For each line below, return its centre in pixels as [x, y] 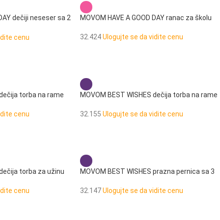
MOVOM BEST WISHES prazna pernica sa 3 [147, 171]
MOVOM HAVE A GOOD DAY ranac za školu [146, 18]
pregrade [94, 180]
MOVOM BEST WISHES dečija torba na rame [149, 95]
